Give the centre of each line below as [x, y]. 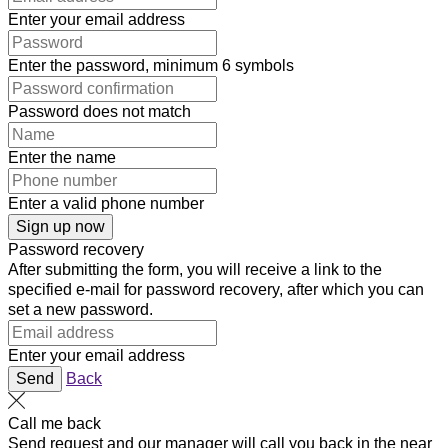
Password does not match [99, 111]
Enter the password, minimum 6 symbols [151, 65]
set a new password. [80, 309]
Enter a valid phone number [106, 203]
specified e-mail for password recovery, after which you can [216, 289]
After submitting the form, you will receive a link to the [195, 269]
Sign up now [60, 226]
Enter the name [62, 157]
